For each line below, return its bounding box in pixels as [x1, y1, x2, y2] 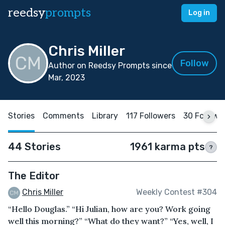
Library [92, 111, 118, 121]
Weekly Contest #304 [136, 187, 217, 197]
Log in [188, 9, 210, 17]
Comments [43, 111, 84, 121]
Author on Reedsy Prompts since [48, 61, 172, 70]
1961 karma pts [130, 141, 205, 153]
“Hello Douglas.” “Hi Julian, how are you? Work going [8, 203, 210, 214]
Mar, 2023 [48, 73, 85, 82]
